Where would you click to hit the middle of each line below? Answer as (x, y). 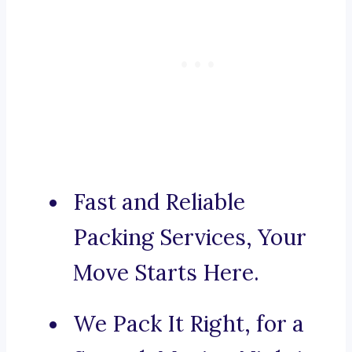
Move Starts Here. (166, 273)
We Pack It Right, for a (189, 324)
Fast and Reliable (159, 202)
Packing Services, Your (190, 238)
